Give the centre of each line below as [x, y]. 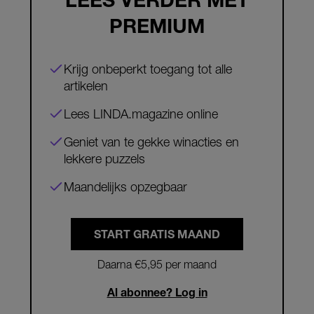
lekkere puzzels [104, 159]
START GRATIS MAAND [157, 234]
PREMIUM [157, 26]
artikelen [86, 86]
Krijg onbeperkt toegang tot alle [148, 69]
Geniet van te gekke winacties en [151, 142]
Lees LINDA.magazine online [141, 114]
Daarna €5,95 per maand [157, 265]
